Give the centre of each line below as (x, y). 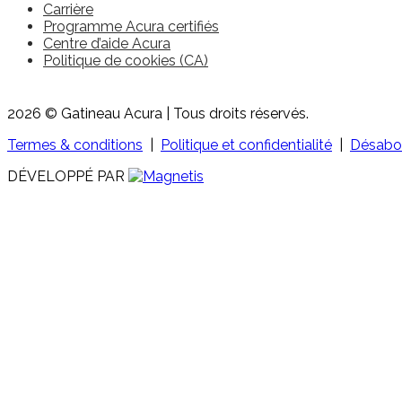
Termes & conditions (75, 145)
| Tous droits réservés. (236, 114)
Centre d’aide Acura (107, 44)
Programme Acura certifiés (131, 27)
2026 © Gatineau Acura (85, 114)
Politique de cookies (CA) (126, 61)
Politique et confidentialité (246, 145)
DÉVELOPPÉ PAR (66, 177)
